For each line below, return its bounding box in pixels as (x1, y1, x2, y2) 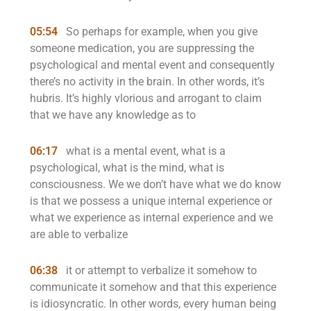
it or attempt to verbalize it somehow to (63, 264, 257, 277)
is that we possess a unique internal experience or (30, 194, 272, 208)
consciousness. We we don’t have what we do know (30, 178, 281, 191)
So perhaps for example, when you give (63, 25, 258, 38)
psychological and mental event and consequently (30, 58, 275, 72)
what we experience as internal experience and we (30, 211, 273, 224)
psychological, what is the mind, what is (30, 161, 224, 174)
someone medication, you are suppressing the (30, 42, 254, 55)
